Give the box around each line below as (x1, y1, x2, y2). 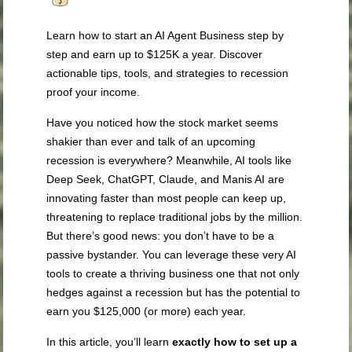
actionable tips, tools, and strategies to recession (46, 66, 289, 79)
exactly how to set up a (172, 335, 298, 348)
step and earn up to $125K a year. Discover (46, 47, 263, 60)
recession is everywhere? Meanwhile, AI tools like (46, 153, 292, 167)
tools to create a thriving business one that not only (46, 266, 300, 280)
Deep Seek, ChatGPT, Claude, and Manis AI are (46, 172, 285, 185)
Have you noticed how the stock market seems (46, 115, 279, 129)
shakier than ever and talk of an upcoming (46, 134, 256, 148)
